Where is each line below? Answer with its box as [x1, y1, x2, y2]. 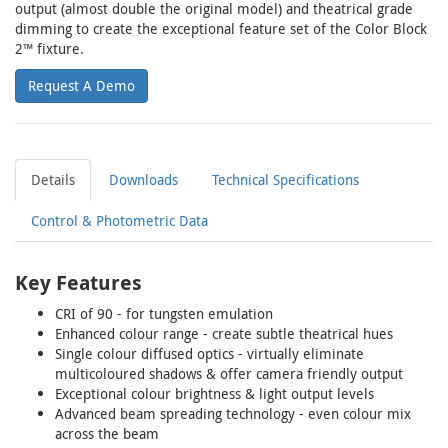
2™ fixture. [15, 39, 84, 58]
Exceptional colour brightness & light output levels [55, 384, 374, 403]
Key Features [15, 269, 142, 296]
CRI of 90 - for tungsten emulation [55, 304, 273, 323]
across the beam [55, 424, 159, 443]
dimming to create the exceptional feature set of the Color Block [15, 19, 427, 38]
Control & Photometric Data [31, 211, 208, 230]
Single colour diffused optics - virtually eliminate [55, 344, 364, 363]
